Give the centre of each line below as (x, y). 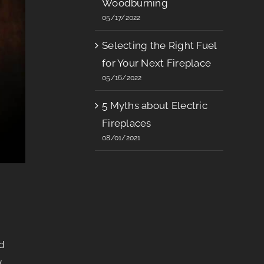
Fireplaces (127, 123)
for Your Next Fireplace (157, 63)
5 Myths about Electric (155, 106)
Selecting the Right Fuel (159, 46)
